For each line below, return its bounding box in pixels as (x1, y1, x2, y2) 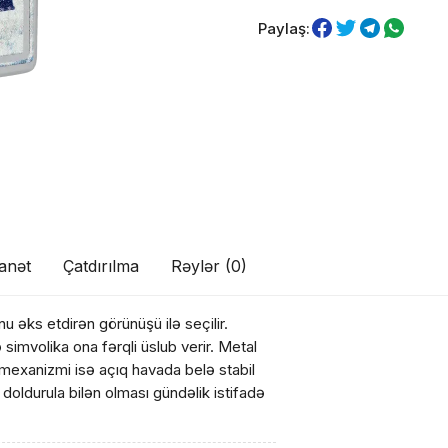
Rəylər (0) (171, 256, 248, 276)
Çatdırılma (63, 256, 140, 276)
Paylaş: (257, 18, 310, 38)
